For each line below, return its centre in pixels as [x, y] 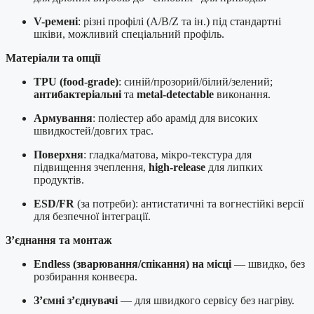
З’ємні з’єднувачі [76, 300]
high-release [177, 167]
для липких [234, 167]
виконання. [242, 94]
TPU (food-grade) [76, 81]
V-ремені [56, 21]
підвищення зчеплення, [91, 167]
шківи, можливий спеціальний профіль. [129, 34]
